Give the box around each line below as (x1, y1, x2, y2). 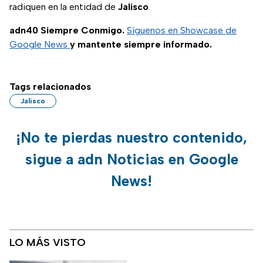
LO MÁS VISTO (9, 236, 86, 249)
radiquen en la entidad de (9, 1, 118, 13)
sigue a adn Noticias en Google (25, 150, 238, 168)
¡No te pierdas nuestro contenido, (16, 129, 247, 147)
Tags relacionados (9, 81, 91, 93)
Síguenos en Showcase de (127, 25, 237, 36)
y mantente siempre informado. (70, 39, 212, 50)
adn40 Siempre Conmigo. (9, 25, 127, 36)
